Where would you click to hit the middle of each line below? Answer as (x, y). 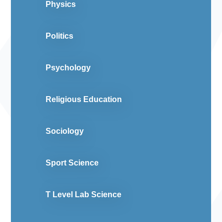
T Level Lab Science (84, 195)
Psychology (68, 68)
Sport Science (72, 163)
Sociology (65, 131)
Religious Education (84, 100)
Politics (60, 36)
